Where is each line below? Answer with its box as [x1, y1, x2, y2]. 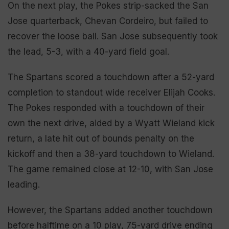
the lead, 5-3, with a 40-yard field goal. [8, 46, 169, 57]
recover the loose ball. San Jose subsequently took [8, 31, 218, 41]
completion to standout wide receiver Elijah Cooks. [8, 87, 215, 98]
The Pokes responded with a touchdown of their [8, 102, 204, 113]
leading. [8, 179, 40, 190]
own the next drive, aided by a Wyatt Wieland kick [8, 118, 215, 128]
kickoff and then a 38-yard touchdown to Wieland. [8, 148, 214, 159]
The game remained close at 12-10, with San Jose [8, 164, 213, 174]
